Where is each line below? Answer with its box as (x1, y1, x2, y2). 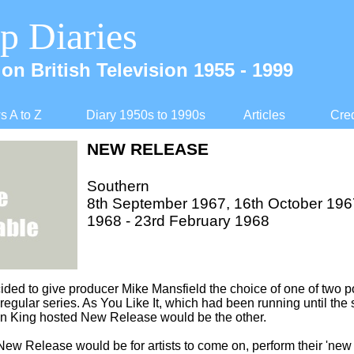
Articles (243, 108, 285, 122)
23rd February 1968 (130, 213, 269, 229)
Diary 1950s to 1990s (85, 108, 205, 122)
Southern (87, 178, 149, 194)
